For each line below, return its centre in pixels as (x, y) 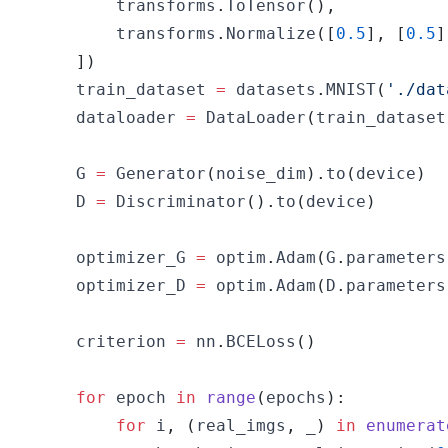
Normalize (271, 33)
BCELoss (261, 341)
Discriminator (176, 201)
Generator (156, 173)
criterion (106, 341)
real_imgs (241, 425)
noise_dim (261, 173)
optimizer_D (116, 285)
